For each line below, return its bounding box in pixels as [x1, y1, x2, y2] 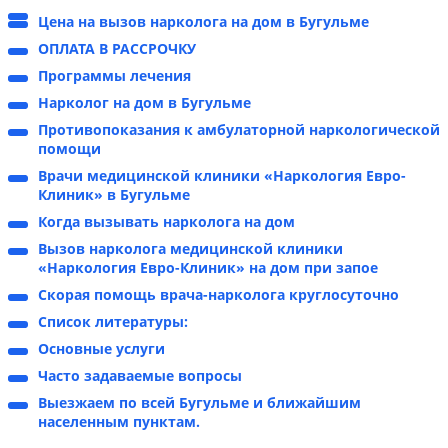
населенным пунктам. [38, 412, 200, 432]
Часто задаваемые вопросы [38, 366, 242, 386]
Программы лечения [38, 66, 191, 86]
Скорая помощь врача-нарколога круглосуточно [38, 285, 399, 305]
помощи [38, 139, 101, 159]
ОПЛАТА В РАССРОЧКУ [38, 39, 196, 59]
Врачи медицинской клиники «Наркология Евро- [38, 166, 406, 186]
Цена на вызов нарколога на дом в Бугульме [38, 12, 369, 32]
